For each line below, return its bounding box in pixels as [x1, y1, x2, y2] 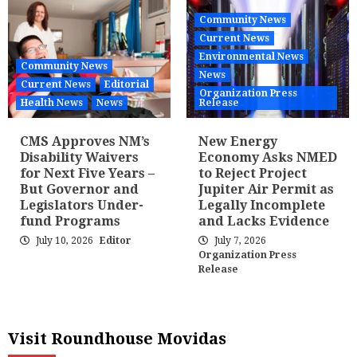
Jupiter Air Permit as [198, 182, 334, 198]
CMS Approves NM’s [20, 134, 150, 150]
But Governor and [20, 182, 139, 198]
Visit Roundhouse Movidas [8, 329, 226, 349]
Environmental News [199, 51, 304, 63]
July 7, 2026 [212, 235, 266, 247]
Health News [21, 97, 83, 109]
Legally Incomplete [198, 198, 325, 214]
